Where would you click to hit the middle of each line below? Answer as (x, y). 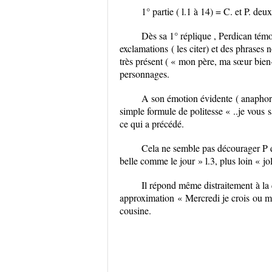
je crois (236, 198)
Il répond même (173, 185)
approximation (147, 198)
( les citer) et (194, 48)
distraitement (228, 185)
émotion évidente (200, 98)
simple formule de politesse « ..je (183, 111)
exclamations (144, 48)
